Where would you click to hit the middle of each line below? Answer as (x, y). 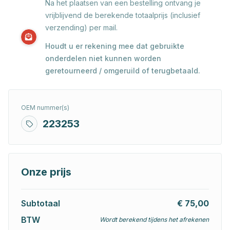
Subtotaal (41, 204)
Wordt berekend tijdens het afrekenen (154, 220)
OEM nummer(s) (45, 108)
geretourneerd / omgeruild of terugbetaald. (123, 71)
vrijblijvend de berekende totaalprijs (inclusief (123, 15)
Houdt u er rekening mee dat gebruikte (115, 46)
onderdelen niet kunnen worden (103, 59)
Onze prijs (46, 172)
